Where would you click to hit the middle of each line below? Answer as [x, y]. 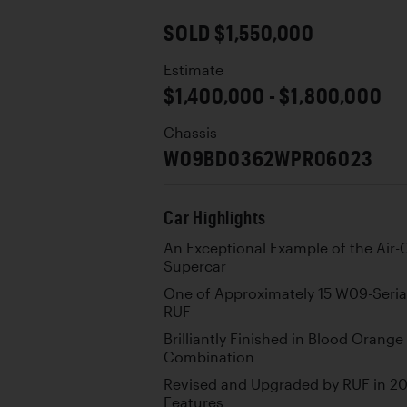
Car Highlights [215, 218]
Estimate [194, 70]
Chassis [190, 133]
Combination [209, 357]
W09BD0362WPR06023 [268, 158]
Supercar [195, 266]
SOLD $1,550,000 [239, 32]
